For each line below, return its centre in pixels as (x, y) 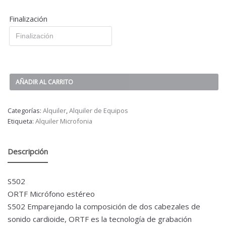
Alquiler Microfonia (64, 121)
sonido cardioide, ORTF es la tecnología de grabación (100, 219)
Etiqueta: (21, 121)
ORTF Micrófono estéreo (51, 193)
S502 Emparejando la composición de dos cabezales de (104, 206)
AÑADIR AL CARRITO (44, 82)
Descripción (28, 152)
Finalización (28, 18)
